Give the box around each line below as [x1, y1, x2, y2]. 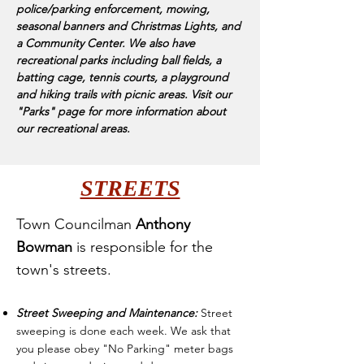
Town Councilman [16, 215, 136, 233]
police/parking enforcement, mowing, [16, 2, 210, 16]
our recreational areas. [16, 121, 130, 136]
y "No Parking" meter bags [94, 341, 233, 356]
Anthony [136, 215, 190, 233]
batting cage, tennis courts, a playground [16, 70, 228, 84]
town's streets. [16, 261, 111, 279]
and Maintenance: [106, 305, 197, 320]
